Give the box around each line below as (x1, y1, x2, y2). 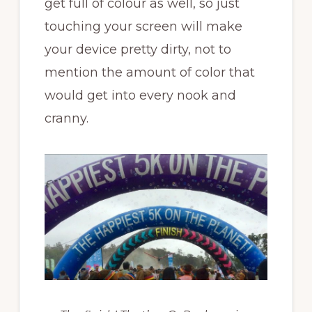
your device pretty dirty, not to (44, 42, 231, 58)
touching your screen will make (44, 19, 242, 35)
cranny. (44, 111, 88, 127)
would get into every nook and (44, 88, 236, 104)
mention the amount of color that (44, 65, 255, 81)
